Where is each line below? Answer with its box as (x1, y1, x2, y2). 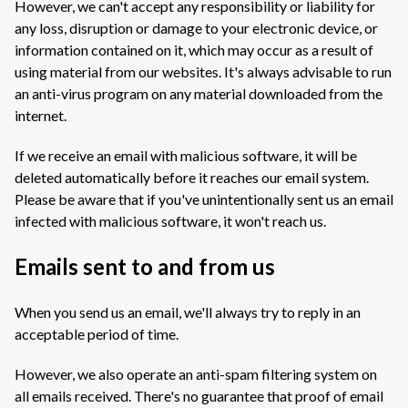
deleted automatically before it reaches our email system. (15, 168, 369, 186)
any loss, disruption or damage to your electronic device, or (15, 19, 378, 36)
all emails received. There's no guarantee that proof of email (15, 387, 383, 404)
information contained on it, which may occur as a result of (15, 41, 373, 58)
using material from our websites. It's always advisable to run (15, 63, 392, 80)
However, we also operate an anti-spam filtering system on (15, 365, 377, 382)
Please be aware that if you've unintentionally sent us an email (15, 190, 393, 208)
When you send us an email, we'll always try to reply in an (15, 303, 361, 321)
